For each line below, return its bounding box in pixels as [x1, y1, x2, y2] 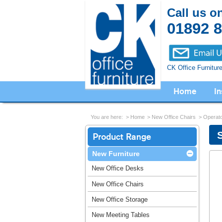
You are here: [91, 113, 123, 120]
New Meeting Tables [91, 211, 150, 219]
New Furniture [92, 150, 140, 158]
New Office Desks [91, 165, 144, 172]
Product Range [93, 131, 152, 143]
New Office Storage [91, 195, 148, 203]
